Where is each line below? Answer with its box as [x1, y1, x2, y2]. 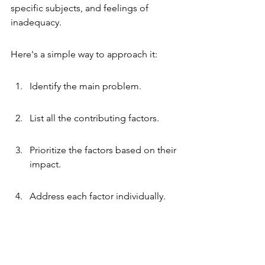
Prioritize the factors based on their [30, 144, 179, 156]
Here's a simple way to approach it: [11, 49, 157, 60]
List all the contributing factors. [30, 112, 159, 124]
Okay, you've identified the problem [11, 250, 164, 261]
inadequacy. [11, 17, 62, 28]
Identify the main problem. [30, 80, 141, 92]
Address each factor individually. [30, 190, 166, 202]
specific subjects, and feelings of [11, 2, 151, 14]
